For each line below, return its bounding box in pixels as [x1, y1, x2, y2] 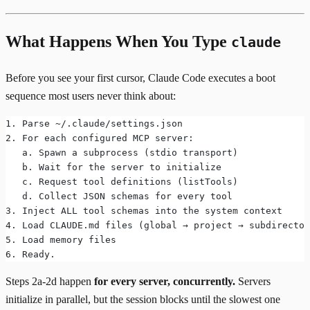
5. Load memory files [6, 234, 116, 245]
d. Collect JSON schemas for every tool [6, 190, 232, 201]
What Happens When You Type [6, 32, 231, 51]
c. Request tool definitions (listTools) [6, 176, 238, 187]
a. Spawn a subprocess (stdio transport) [6, 147, 238, 158]
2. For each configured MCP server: [6, 132, 194, 143]
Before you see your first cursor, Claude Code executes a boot [6, 71, 275, 84]
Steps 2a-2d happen [6, 275, 94, 287]
